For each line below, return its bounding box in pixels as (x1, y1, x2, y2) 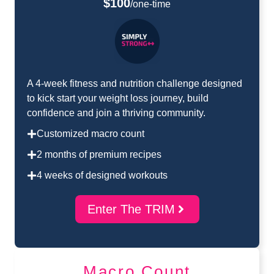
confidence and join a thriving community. (27, 108, 206, 119)
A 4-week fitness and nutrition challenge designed (27, 78, 242, 89)
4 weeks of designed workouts (37, 170, 168, 181)
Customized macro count (37, 128, 144, 139)
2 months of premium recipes (37, 149, 161, 160)
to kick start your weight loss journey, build (27, 93, 209, 104)
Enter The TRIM (87, 202, 175, 217)
